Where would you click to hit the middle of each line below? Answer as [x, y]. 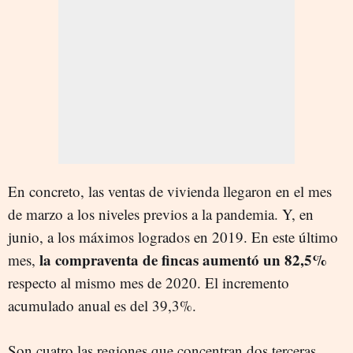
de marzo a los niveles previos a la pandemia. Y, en [161, 214]
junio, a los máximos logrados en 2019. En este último [173, 237]
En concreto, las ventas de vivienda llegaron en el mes [170, 191]
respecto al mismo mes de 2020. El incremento [149, 282]
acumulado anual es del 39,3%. [102, 305]
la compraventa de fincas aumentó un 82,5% [183, 260]
